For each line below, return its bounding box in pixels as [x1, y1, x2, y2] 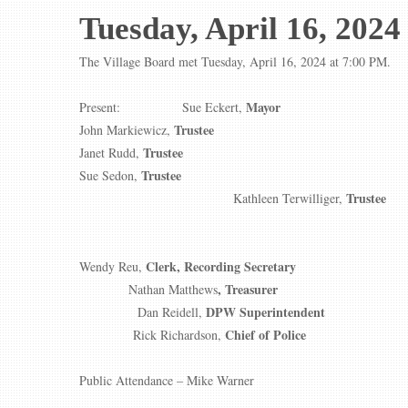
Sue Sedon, [79, 167, 141, 184]
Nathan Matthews [128, 280, 218, 298]
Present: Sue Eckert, [79, 98, 246, 116]
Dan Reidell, [138, 303, 206, 321]
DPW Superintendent [206, 302, 325, 321]
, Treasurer [218, 280, 278, 299]
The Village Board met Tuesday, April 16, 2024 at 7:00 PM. [79, 53, 391, 70]
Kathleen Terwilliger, [233, 189, 346, 207]
